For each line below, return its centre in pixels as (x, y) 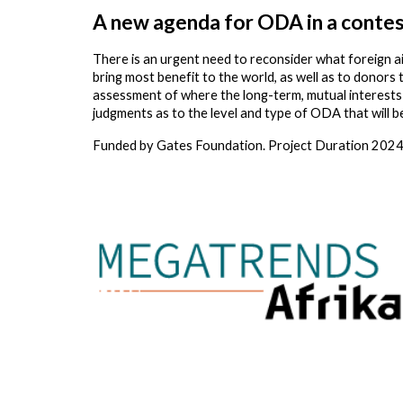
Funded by (124, 145)
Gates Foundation (209, 145)
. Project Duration (317, 145)
